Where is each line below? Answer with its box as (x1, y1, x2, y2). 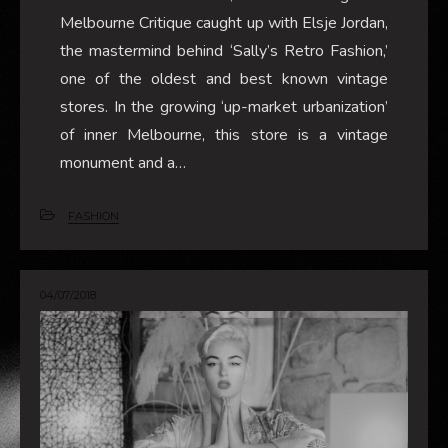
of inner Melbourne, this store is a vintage (60, 123, 388, 146)
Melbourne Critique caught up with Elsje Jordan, (60, 11, 388, 34)
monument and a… (60, 151, 186, 174)
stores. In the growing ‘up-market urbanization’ (60, 95, 388, 118)
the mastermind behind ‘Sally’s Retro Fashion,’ (60, 39, 388, 62)
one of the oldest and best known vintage (60, 67, 388, 90)
